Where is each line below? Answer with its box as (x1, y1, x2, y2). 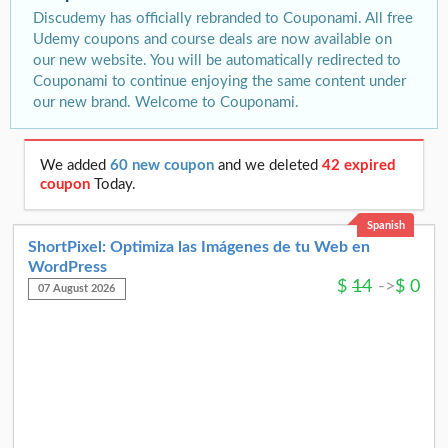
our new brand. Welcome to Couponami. (33, 95, 300, 111)
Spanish (366, 219, 405, 231)
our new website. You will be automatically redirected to (33, 53, 402, 69)
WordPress (28, 259, 107, 276)
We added (40, 158, 111, 174)
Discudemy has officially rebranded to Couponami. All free (33, 11, 414, 27)
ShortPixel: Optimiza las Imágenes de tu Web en (28, 239, 370, 256)
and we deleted (218, 158, 323, 174)
